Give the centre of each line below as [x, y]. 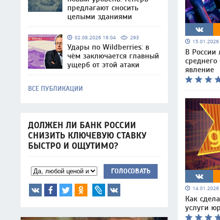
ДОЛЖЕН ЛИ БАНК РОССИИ [82, 125]
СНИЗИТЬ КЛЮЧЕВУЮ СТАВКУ [87, 136]
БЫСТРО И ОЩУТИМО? [73, 146]
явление [200, 69]
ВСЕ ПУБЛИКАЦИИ [55, 89]
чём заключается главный [113, 56]
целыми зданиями [100, 17]
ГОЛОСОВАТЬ [131, 171]
